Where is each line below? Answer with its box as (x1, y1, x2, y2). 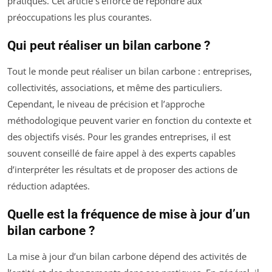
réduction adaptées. (7, 180, 90, 192)
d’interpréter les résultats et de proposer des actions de (7, 163, 237, 176)
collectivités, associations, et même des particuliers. (7, 81, 222, 94)
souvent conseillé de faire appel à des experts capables (7, 147, 236, 160)
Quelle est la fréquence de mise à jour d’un (7, 207, 250, 222)
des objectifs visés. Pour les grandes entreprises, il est (7, 131, 231, 143)
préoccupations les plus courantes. (7, 11, 152, 24)
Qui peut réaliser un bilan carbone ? (7, 38, 210, 53)
